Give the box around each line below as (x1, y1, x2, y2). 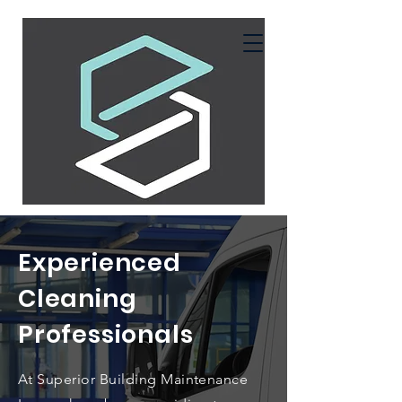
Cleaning (18, 282, 137, 315)
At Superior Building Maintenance (18, 371, 249, 388)
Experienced (18, 246, 181, 279)
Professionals (18, 318, 194, 351)
